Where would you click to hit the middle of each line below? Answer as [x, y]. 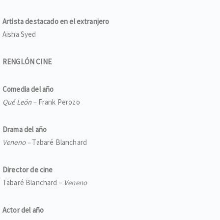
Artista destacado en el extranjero [56, 21]
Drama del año [25, 129]
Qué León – [20, 102]
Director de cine [28, 170]
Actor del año [23, 210]
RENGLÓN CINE [27, 62]
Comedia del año [28, 89]
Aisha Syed [19, 34]
